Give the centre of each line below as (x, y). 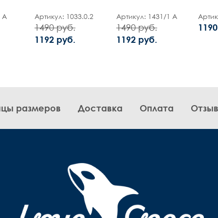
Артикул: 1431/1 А (147, 16)
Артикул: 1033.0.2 (64, 16)
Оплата (157, 108)
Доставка (100, 108)
